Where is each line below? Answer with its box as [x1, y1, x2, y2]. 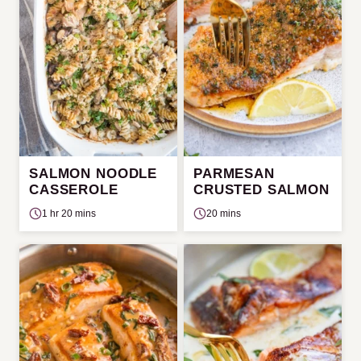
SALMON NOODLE [29, 165, 158, 181]
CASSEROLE [29, 181, 118, 197]
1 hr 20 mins [42, 207, 96, 219]
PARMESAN [193, 165, 275, 181]
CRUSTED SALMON [193, 181, 330, 197]
